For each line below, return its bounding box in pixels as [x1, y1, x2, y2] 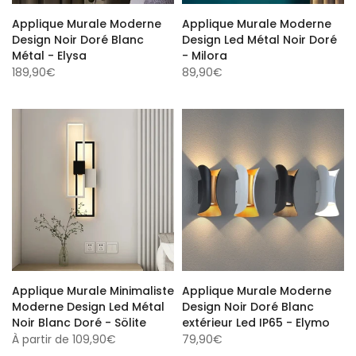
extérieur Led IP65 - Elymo [182, 312, 330, 328]
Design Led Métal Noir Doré [182, 29, 337, 45]
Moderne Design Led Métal [12, 296, 164, 312]
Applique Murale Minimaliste [12, 281, 174, 296]
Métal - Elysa [12, 45, 87, 61]
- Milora [182, 45, 227, 61]
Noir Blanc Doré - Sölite [12, 312, 146, 328]
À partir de [12, 329, 69, 345]
